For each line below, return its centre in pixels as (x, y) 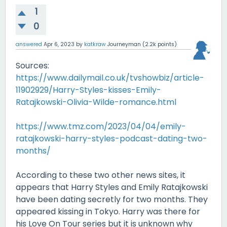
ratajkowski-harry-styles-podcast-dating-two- (111, 138)
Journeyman (124, 44)
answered (29, 44)
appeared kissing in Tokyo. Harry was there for (108, 211)
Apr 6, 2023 (59, 44)
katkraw (95, 44)
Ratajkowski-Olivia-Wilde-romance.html (96, 102)
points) (166, 44)
